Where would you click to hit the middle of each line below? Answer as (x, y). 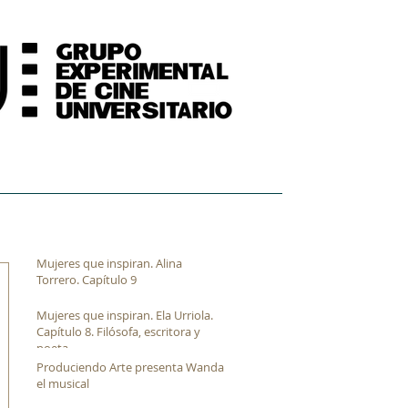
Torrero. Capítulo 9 (87, 280)
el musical (63, 383)
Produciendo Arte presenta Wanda (130, 367)
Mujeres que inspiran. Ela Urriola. (125, 315)
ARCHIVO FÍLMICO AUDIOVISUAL (178, 174)
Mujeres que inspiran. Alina (109, 263)
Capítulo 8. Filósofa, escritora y (118, 331)
